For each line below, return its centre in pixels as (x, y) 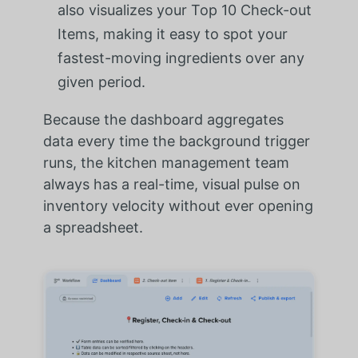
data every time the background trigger (176, 141)
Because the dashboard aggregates (163, 119)
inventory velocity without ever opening (178, 205)
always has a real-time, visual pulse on (171, 184)
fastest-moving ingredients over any (181, 58)
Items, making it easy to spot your (172, 34)
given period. (101, 82)
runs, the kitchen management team (166, 162)
